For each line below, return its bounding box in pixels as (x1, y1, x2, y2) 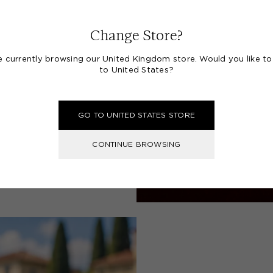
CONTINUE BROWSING (92, 141, 181, 148)
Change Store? (90, 27, 183, 43)
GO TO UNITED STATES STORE (78, 112, 195, 119)
